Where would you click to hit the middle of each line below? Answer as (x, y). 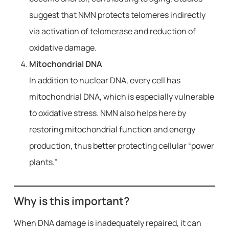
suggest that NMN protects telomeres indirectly (117, 15)
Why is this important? (71, 201)
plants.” (43, 162)
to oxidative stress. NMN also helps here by (107, 113)
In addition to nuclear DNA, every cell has (105, 80)
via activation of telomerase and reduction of (112, 31)
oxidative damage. (63, 48)
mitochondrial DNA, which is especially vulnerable (121, 97)
